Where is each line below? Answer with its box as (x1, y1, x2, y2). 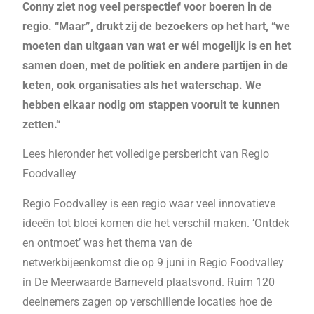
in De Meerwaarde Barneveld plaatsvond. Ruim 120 (22, 275, 275, 289)
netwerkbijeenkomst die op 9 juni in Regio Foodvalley (22, 255, 285, 269)
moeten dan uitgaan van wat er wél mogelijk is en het (22, 39, 292, 53)
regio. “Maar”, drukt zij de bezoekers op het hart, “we (22, 19, 291, 33)
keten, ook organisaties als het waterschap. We (22, 78, 262, 92)
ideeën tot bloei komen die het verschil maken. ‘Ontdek (22, 216, 290, 230)
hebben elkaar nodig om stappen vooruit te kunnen (22, 97, 280, 111)
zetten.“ (22, 117, 61, 131)
